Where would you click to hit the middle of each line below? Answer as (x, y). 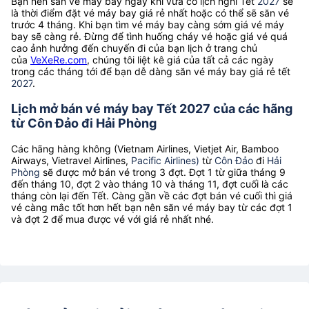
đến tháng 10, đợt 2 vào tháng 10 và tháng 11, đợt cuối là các (150, 183)
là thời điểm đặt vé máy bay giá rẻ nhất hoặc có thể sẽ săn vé (150, 12)
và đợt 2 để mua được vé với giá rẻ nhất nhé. (112, 219)
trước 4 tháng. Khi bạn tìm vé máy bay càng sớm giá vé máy (148, 24)
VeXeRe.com (59, 59)
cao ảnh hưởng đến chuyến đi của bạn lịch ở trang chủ (134, 48)
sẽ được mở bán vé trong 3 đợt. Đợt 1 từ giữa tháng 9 (163, 172)
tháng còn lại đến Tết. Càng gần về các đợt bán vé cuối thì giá (152, 195)
